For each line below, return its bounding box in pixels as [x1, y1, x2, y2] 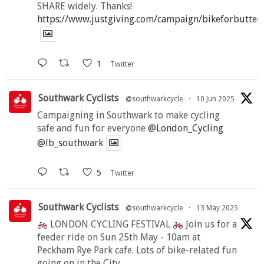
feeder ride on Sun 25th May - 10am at [37, 232, 200, 243]
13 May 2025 [196, 204, 238, 213]
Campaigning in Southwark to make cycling [37, 109, 220, 121]
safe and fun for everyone [37, 122, 148, 134]
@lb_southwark [37, 137, 103, 148]
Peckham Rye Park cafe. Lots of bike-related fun [37, 245, 237, 256]
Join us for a [183, 219, 237, 230]
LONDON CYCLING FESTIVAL [48, 219, 173, 230]
